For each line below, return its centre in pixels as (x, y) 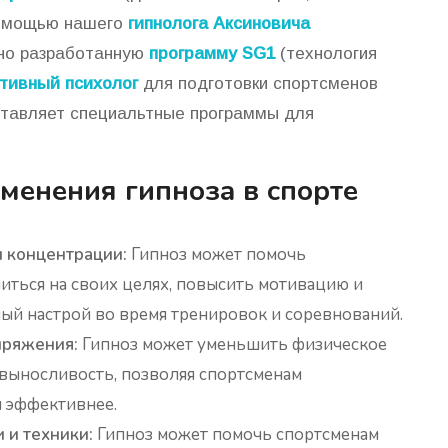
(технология (326, 54)
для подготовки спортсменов (258, 84)
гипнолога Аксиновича (219, 24)
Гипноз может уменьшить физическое (232, 345)
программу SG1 (212, 54)
